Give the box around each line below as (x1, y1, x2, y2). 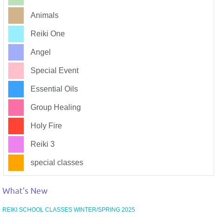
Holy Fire (29, 122, 62, 130)
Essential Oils (29, 85, 78, 93)
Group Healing (29, 103, 81, 111)
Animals (29, 11, 59, 19)
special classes (29, 158, 83, 167)
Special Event (29, 66, 78, 75)
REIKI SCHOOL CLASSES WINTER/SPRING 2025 (2, 206, 135, 213)
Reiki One (29, 30, 65, 38)
